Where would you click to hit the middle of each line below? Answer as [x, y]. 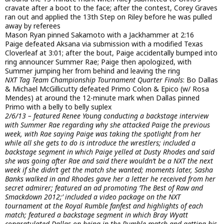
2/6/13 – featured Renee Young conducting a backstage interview [107, 115]
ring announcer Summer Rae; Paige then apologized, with [98, 61]
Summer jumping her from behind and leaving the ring [92, 70]
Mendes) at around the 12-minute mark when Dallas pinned [102, 97]
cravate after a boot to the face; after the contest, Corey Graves [111, 7]
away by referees [33, 25]
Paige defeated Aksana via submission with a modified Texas [104, 43]
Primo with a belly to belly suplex [58, 106]
